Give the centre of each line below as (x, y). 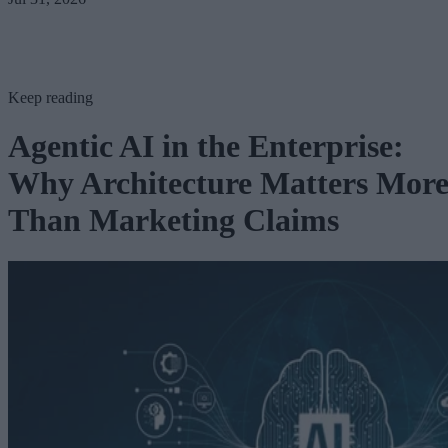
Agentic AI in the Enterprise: (206, 146)
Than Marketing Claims (173, 220)
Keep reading (50, 97)
